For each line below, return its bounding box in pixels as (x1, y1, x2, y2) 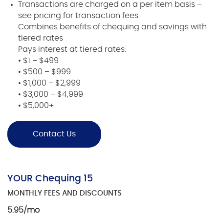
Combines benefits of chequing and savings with (18, 22, 207, 31)
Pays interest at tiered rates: (18, 45, 127, 53)
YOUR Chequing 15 (7, 174, 93, 184)
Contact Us (33, 130, 76, 138)
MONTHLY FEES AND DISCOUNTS (7, 189, 122, 197)
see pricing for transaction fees (18, 11, 139, 20)
